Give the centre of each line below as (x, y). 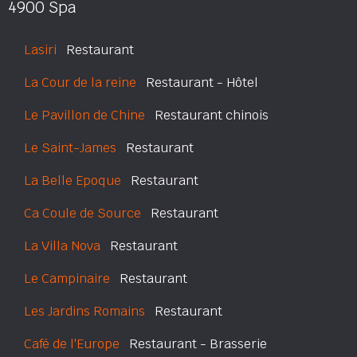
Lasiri (40, 50)
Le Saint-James (70, 148)
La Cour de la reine (80, 82)
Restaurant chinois (207, 115)
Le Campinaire (67, 279)
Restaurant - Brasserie (193, 344)
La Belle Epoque (73, 180)
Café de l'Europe (72, 344)
